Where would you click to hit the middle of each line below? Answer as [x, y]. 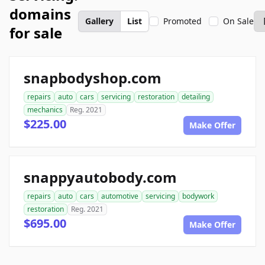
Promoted [182, 21]
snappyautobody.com [100, 177]
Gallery [99, 21]
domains [40, 14]
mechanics [45, 110]
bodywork [198, 196]
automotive [120, 196]
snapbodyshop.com [93, 78]
